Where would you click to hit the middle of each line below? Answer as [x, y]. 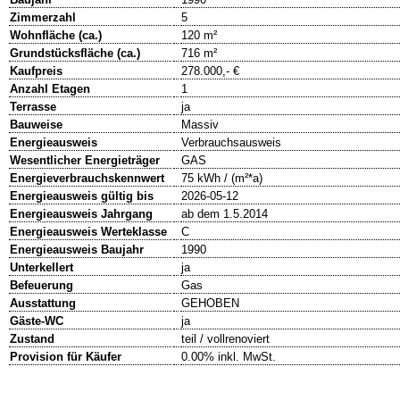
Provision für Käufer [66, 357]
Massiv [200, 125]
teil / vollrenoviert [225, 339]
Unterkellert [42, 268]
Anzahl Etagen [50, 89]
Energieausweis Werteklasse [88, 232]
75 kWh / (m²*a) [222, 179]
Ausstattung [43, 304]
